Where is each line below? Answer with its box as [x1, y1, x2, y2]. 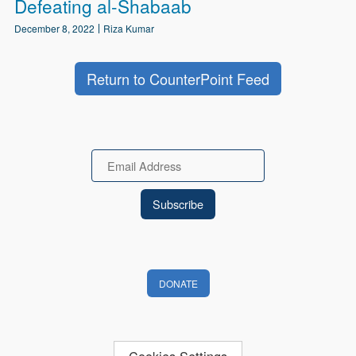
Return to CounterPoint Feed [87, 68, 269, 90]
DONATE [158, 277, 198, 291]
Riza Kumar [103, 21, 155, 36]
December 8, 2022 [14, 21, 95, 36]
